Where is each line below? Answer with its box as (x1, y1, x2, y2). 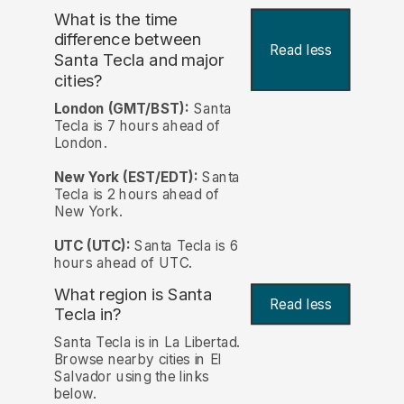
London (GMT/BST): (53, 99, 189, 117)
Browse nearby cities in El (53, 350, 223, 368)
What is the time (53, 8, 178, 30)
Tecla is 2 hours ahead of (53, 185, 220, 203)
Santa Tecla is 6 (130, 236, 239, 254)
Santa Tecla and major (53, 50, 225, 71)
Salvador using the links (53, 367, 209, 385)
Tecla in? (53, 304, 122, 326)
